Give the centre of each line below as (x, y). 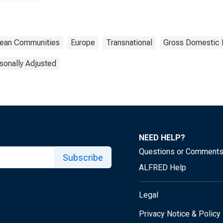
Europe (83, 43)
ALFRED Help (163, 167)
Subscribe (83, 157)
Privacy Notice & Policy (180, 214)
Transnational (129, 43)
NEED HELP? (162, 138)
